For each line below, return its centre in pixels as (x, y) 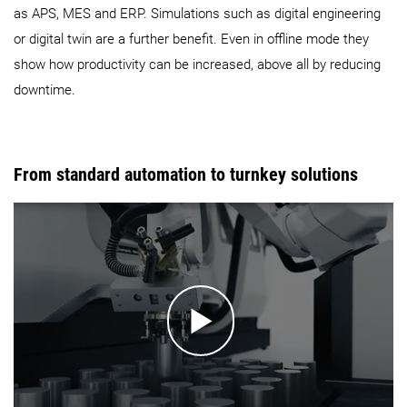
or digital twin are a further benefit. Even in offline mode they (191, 40)
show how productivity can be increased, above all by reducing (197, 65)
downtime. (45, 90)
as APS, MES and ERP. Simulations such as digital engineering (197, 14)
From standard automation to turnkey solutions (186, 175)
